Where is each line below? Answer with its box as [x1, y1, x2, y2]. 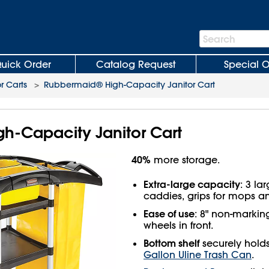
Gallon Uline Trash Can [144, 248, 252, 261]
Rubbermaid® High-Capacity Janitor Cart [44, 79, 215, 90]
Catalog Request [96, 58, 175, 70]
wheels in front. [144, 219, 213, 231]
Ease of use [144, 207, 195, 220]
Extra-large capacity [144, 177, 240, 190]
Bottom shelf [144, 236, 199, 249]
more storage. [151, 153, 220, 166]
